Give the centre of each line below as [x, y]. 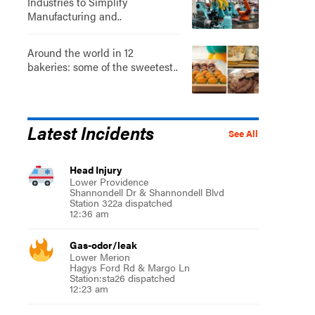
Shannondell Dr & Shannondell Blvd [147, 192]
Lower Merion [99, 256]
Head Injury [95, 169]
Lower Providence [109, 181]
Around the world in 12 [80, 52]
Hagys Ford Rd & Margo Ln [129, 267]
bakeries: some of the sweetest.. [102, 66]
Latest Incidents [90, 132]
